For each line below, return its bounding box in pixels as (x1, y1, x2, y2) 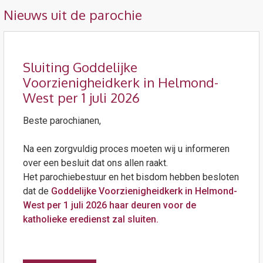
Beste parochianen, (22, 114, 101, 126)
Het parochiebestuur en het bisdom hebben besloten (22, 171, 239, 183)
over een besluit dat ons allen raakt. (22, 157, 168, 168)
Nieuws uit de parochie (3, 6, 142, 23)
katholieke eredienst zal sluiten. (22, 213, 159, 225)
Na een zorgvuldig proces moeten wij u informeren (22, 143, 230, 154)
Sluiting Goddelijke (22, 58, 137, 75)
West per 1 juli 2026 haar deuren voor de (22, 199, 196, 211)
